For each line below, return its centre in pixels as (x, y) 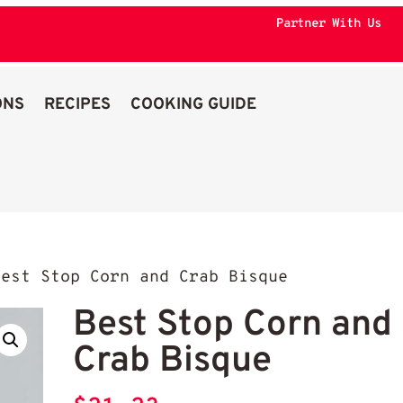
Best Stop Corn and (233, 326)
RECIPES (78, 104)
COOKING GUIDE (194, 104)
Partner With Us (328, 23)
